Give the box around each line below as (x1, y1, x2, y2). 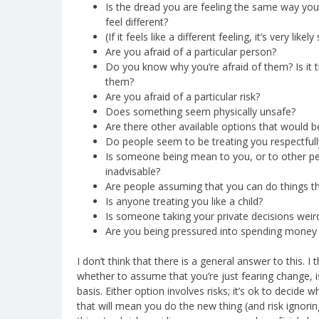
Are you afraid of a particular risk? (105, 89, 260, 103)
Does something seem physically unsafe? (105, 104, 296, 118)
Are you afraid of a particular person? (105, 44, 276, 58)
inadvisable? (105, 164, 160, 178)
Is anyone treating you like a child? (105, 194, 263, 208)
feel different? (105, 14, 168, 28)
